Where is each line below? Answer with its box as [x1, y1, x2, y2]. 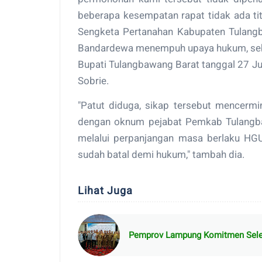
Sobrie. [78, 75, 111, 87]
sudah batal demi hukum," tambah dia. [78, 149, 244, 160]
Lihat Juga [78, 184, 133, 196]
